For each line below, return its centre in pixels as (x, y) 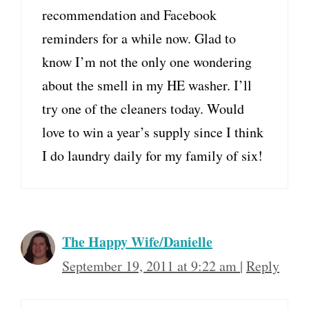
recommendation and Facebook (129, 15)
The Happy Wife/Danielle (137, 242)
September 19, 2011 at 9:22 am (151, 266)
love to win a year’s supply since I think (153, 132)
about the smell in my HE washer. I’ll (147, 85)
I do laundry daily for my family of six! (152, 156)
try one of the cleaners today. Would (143, 109)
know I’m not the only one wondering (147, 62)
